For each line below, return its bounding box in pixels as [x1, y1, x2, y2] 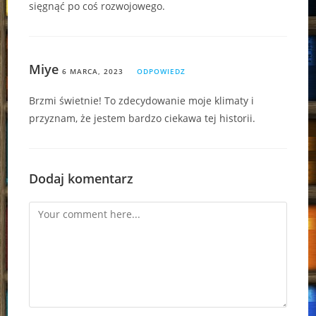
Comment [28, 202, 75, 217]
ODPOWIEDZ [137, 66, 186, 76]
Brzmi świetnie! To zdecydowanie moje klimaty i [29, 93, 255, 107]
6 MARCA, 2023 [62, 66, 124, 76]
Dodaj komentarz [29, 169, 134, 187]
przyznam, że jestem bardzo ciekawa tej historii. [29, 111, 256, 125]
